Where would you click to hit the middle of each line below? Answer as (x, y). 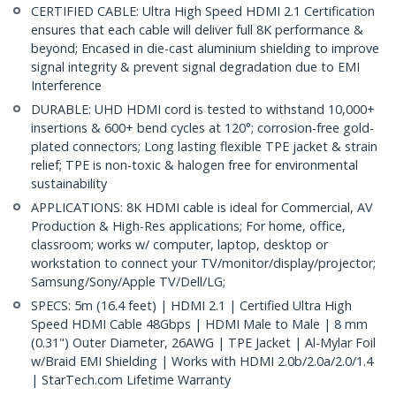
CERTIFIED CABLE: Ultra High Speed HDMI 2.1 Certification (203, 11)
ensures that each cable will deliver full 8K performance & (197, 30)
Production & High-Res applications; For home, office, (188, 226)
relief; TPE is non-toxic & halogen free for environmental (194, 165)
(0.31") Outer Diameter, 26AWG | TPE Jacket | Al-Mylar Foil (203, 343)
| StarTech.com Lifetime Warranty (131, 380)
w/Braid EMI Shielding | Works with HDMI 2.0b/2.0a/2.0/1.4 (202, 362)
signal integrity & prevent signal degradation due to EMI (195, 67)
